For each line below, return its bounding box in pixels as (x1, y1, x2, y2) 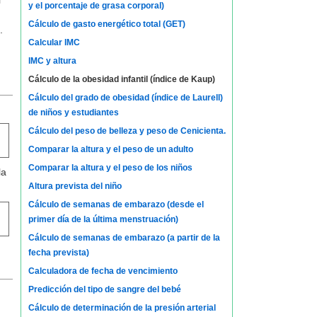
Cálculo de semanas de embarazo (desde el (28, 200, 204, 209)
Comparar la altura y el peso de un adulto (28, 144, 193, 154)
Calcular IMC (28, 38, 80, 47)
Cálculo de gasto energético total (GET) (28, 19, 185, 29)
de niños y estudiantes (28, 108, 119, 117)
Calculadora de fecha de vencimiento (28, 266, 178, 276)
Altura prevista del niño (28, 181, 122, 191)
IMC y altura (28, 56, 76, 66)
